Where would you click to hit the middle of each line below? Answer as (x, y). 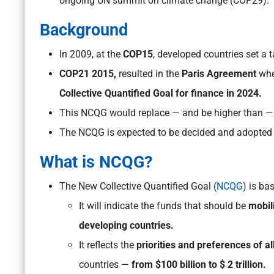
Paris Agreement (220, 74)
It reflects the (108, 245)
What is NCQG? (96, 162)
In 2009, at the (91, 54)
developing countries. (126, 226)
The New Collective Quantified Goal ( (138, 187)
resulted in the (150, 74)
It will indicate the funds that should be (164, 206)
